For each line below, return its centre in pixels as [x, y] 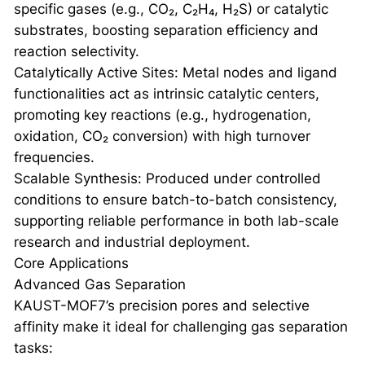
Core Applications [71, 264]
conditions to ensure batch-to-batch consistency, [175, 200]
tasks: [33, 348]
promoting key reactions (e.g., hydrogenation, [162, 115]
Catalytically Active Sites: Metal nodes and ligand [175, 73]
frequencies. [54, 158]
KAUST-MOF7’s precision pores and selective [161, 306]
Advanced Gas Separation [99, 285]
